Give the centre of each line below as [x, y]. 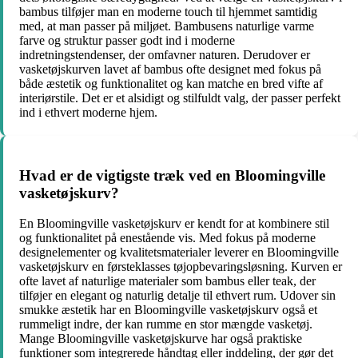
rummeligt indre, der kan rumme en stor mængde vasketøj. [166, 324]
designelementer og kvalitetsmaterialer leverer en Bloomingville [179, 253]
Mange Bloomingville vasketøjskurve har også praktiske [161, 339]
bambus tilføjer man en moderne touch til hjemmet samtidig [168, 11]
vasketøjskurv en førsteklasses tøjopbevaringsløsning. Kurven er [181, 267]
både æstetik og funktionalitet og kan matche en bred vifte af [171, 83]
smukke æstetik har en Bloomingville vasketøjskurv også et [168, 310]
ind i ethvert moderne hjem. [88, 112]
